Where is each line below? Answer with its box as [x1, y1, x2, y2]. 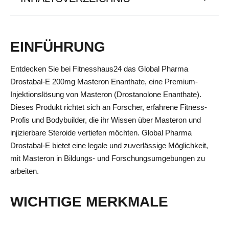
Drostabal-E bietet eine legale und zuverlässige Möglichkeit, [10, 141, 208, 150]
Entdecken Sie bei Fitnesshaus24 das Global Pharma [10, 64, 188, 73]
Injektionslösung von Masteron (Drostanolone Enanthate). [10, 90, 201, 99]
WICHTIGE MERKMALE [10, 194, 168, 210]
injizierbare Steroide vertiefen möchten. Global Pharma [10, 128, 192, 137]
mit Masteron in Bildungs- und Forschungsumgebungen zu [10, 154, 205, 163]
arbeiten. [10, 167, 39, 175]
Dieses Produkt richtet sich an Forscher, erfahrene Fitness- [10, 103, 207, 111]
